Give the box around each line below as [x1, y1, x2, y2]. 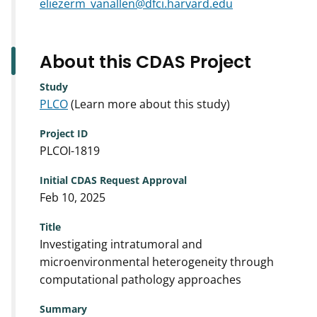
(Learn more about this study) [68, 96, 230, 112]
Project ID [40, 126, 88, 140]
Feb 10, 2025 [40, 189, 105, 205]
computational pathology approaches [40, 271, 241, 287]
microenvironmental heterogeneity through [40, 253, 274, 270]
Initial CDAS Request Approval [40, 173, 187, 187]
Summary [40, 301, 87, 316]
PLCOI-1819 [40, 142, 100, 158]
